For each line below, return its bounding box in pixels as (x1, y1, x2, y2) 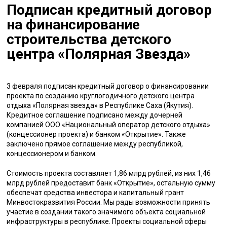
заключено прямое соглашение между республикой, (7, 140, 183, 148)
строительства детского (7, 31, 172, 48)
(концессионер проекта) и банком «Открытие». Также (7, 130, 186, 139)
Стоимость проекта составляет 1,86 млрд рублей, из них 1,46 (7, 169, 211, 178)
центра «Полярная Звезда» (7, 46, 191, 63)
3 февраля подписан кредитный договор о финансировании (7, 82, 209, 91)
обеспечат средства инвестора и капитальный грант (7, 188, 184, 197)
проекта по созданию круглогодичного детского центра (7, 92, 195, 100)
